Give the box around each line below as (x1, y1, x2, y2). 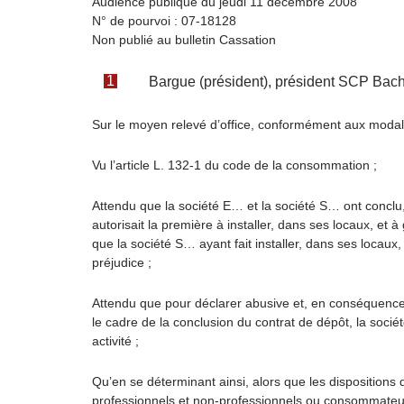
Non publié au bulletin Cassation (92, 32, 276, 47)
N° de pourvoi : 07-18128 (92, 14, 236, 28)
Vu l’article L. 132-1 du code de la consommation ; (92, 158, 377, 172)
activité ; (92, 334, 139, 348)
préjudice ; (92, 255, 151, 270)
